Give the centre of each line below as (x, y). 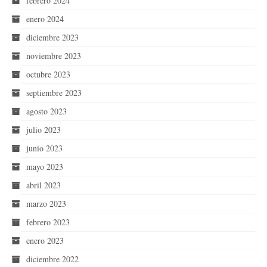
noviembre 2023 (54, 56)
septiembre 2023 (54, 93)
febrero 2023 (48, 222)
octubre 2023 (48, 74)
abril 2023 (44, 185)
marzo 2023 (46, 204)
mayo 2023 (45, 167)
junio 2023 (44, 148)
